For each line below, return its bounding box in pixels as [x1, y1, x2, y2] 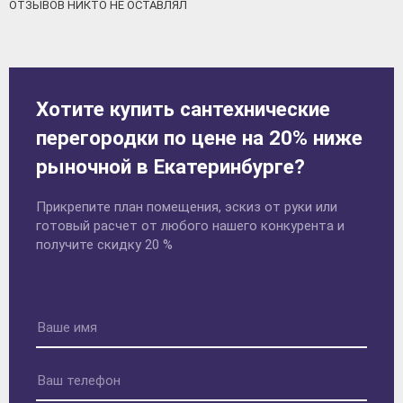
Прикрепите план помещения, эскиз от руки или [36, 198, 337, 215]
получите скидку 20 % [36, 236, 173, 253]
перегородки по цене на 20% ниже [36, 126, 363, 150]
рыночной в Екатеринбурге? [36, 155, 305, 179]
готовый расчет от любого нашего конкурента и [36, 217, 345, 234]
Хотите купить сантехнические [36, 97, 330, 121]
